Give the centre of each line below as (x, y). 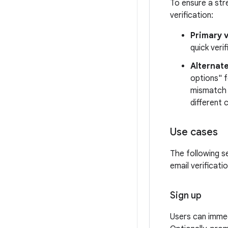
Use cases (194, 132)
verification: (192, 15)
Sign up (186, 195)
